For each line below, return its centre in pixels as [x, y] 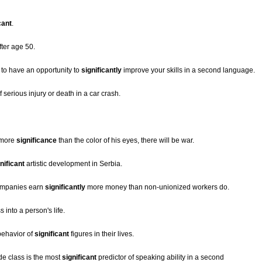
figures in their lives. [101, 234]
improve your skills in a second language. [188, 70]
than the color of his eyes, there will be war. [125, 141]
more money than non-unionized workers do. [157, 187]
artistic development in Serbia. [73, 164]
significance [37, 141]
